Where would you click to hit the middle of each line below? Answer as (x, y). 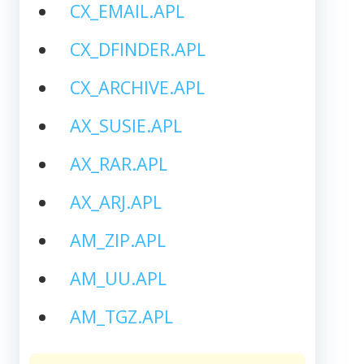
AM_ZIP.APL (117, 240)
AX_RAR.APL (118, 163)
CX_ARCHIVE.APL (137, 87)
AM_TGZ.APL (121, 316)
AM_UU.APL (118, 278)
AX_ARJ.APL (115, 201)
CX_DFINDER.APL (137, 49)
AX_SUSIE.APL (126, 125)
